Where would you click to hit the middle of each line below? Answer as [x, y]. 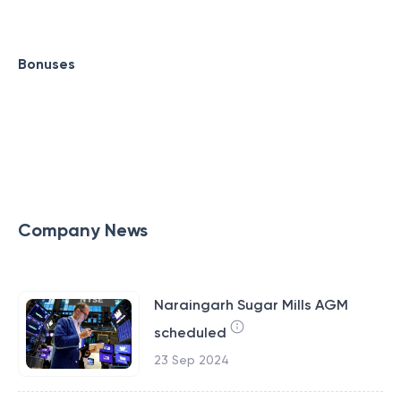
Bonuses [47, 64]
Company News [83, 230]
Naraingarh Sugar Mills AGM [251, 305]
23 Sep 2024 [191, 360]
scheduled [190, 333]
